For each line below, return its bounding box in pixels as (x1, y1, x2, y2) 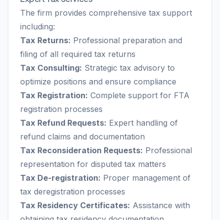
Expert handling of (107, 118, 178, 128)
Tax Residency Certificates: (20, 200, 130, 210)
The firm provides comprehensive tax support (20, 8, 192, 18)
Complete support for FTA (88, 90, 190, 100)
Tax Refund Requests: (20, 118, 107, 128)
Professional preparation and (71, 35, 182, 45)
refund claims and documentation (20, 132, 145, 141)
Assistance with (130, 200, 190, 210)
